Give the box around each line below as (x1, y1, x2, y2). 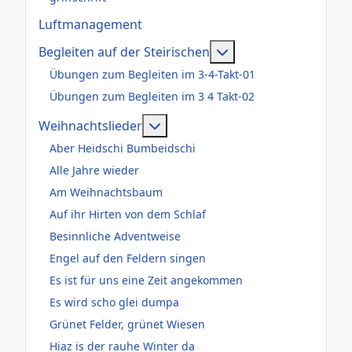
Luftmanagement (38, 15, 142, 33)
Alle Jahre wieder (49, 163, 139, 178)
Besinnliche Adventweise (49, 229, 181, 244)
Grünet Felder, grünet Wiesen (49, 317, 205, 332)
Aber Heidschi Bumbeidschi (49, 141, 196, 156)
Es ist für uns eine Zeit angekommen (49, 273, 243, 288)
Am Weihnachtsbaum (49, 185, 163, 200)
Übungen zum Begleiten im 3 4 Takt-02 (49, 89, 255, 104)
